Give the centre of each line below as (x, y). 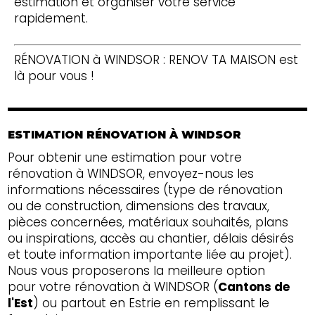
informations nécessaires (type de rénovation (146, 189)
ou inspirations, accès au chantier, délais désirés (151, 238)
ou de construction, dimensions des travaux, (139, 206)
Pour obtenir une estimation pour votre (125, 157)
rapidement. (51, 18)
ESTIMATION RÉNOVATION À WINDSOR (125, 134)
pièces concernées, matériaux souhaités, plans (148, 222)
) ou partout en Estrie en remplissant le (152, 303)
